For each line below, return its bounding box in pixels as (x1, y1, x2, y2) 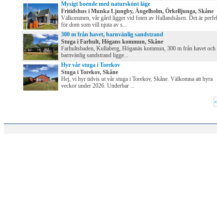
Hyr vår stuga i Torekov (61, 62, 120, 69)
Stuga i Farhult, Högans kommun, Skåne (61, 38, 163, 46)
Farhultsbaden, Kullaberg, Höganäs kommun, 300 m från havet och (61, 45, 216, 52)
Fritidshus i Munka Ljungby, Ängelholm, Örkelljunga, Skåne (61, 8, 214, 15)
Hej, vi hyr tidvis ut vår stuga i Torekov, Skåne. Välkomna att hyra (61, 76, 213, 83)
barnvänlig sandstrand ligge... (61, 52, 128, 59)
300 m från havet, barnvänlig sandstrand (61, 31, 163, 38)
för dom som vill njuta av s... (61, 21, 127, 29)
